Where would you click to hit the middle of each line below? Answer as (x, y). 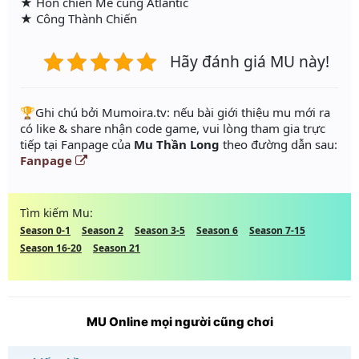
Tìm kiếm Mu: (56, 212)
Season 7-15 (277, 230)
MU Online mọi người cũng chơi (179, 321)
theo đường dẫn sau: (278, 144)
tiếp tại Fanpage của (77, 144)
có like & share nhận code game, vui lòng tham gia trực (173, 128)
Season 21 (117, 248)
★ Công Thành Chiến (79, 18)
